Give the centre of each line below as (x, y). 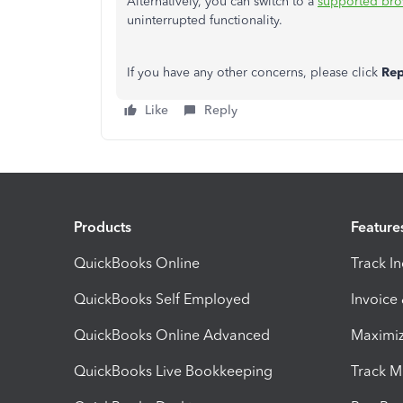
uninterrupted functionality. (205, 20)
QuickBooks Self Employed (162, 299)
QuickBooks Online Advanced (172, 335)
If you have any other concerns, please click (254, 72)
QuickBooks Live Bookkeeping (173, 371)
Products (103, 227)
